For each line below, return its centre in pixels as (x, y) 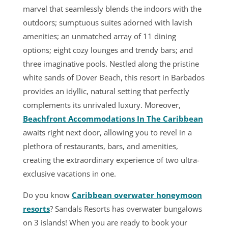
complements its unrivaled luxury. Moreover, (102, 105)
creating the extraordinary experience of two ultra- (111, 160)
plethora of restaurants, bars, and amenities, (100, 146)
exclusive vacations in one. (69, 174)
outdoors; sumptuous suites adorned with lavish (107, 22)
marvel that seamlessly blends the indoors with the (112, 9)
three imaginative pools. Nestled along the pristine (111, 64)
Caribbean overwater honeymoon (137, 195)
